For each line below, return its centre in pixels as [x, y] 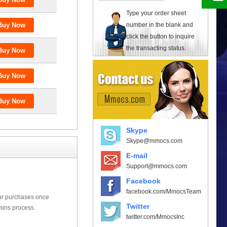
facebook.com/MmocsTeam [164, 191]
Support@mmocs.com [157, 166]
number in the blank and [160, 25]
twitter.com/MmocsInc [155, 217]
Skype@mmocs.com [154, 141]
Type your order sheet [156, 13]
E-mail [137, 155]
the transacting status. [156, 48]
